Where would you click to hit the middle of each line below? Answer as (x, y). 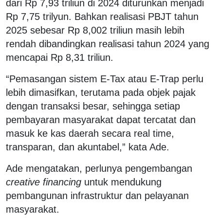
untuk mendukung (121, 182)
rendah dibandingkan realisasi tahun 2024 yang (108, 44)
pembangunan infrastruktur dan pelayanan (97, 195)
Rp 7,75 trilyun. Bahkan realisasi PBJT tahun (102, 16)
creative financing (44, 182)
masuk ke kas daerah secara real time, (90, 133)
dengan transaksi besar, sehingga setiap (93, 106)
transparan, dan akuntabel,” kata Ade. (88, 147)
